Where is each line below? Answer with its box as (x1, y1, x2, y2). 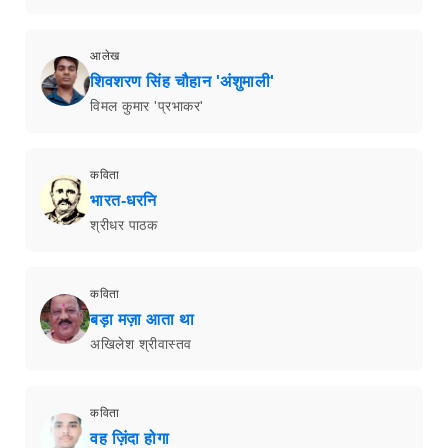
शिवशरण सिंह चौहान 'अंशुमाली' (90, 72, 275, 90)
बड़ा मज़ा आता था (90, 310, 194, 328)
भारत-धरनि (90, 191, 157, 209)
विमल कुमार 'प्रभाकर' (90, 97, 204, 114)
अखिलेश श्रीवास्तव (90, 335, 192, 352)
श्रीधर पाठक (90, 216, 157, 233)
